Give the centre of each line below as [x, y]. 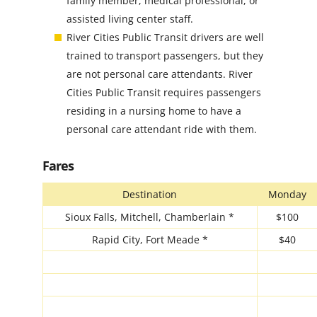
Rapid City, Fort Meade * [150, 239]
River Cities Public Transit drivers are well [165, 37]
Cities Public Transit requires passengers [163, 92]
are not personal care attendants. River [159, 74]
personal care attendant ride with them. [161, 129]
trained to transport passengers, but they [165, 55]
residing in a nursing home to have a [154, 110]
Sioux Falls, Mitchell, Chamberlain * [150, 217]
